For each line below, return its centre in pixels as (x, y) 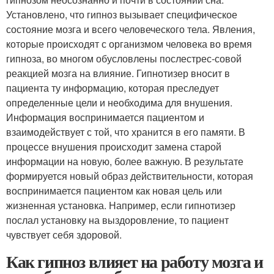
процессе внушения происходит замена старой (114, 147)
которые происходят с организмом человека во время (129, 44)
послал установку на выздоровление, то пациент (117, 220)
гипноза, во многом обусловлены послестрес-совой (124, 59)
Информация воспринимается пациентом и (105, 117)
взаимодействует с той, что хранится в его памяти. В (126, 132)
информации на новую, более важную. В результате (125, 161)
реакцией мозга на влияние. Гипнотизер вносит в (118, 73)
